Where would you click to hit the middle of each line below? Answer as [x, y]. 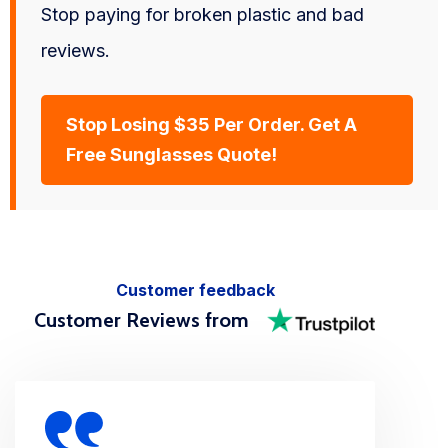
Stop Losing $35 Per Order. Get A [211, 124]
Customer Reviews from [141, 320]
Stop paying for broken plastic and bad [202, 14]
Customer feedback [195, 289]
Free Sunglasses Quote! [171, 154]
